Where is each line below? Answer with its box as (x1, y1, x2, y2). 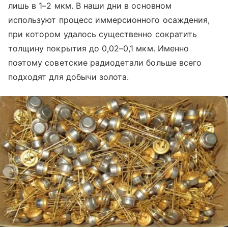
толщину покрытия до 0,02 (8, 43, 120, 54)
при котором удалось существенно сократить (8, 29, 197, 40)
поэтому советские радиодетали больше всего (8, 58, 202, 68)
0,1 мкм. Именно (123, 43, 189, 54)
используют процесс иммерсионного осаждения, (8, 15, 210, 25)
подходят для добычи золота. (8, 72, 129, 82)
